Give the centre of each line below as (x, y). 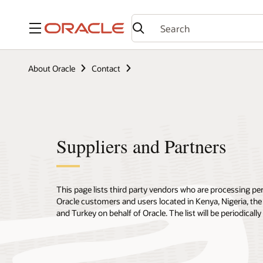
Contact (106, 68)
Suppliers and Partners (141, 146)
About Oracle (52, 68)
